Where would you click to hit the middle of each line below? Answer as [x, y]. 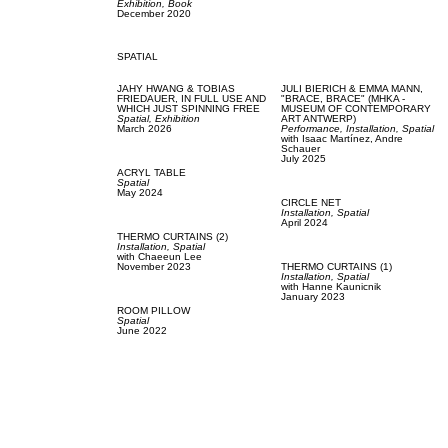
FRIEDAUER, [148, 98]
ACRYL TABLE [151, 172]
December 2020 [153, 13]
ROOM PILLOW [153, 310]
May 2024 [139, 192]
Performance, [313, 128]
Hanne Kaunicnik [341, 286]
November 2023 [153, 266]
